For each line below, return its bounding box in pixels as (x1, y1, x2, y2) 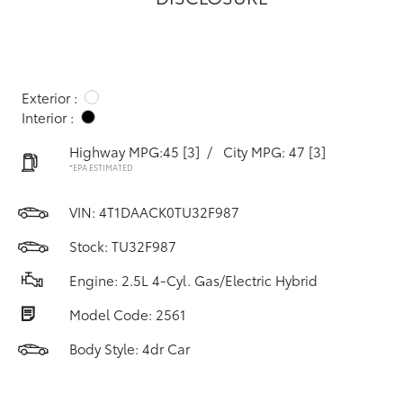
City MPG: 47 (223, 141, 305, 161)
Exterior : (22, 87, 77, 107)
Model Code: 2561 (69, 304, 186, 324)
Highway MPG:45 (69, 141, 179, 161)
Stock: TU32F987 (69, 236, 176, 255)
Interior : (22, 107, 74, 127)
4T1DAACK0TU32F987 (99, 201, 239, 221)
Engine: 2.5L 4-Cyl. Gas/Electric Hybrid (69, 270, 318, 290)
